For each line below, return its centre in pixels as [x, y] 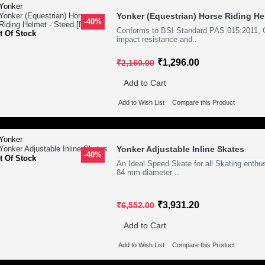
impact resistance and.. [157, 39]
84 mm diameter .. [148, 173]
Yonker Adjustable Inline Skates [180, 149]
